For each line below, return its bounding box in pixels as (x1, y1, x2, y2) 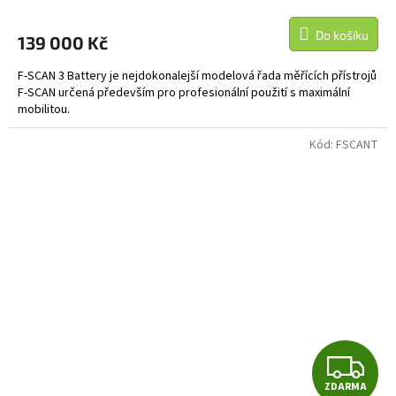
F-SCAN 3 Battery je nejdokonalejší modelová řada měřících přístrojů (18, 67, 377, 86)
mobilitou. (18, 101, 70, 119)
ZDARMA (324, 378, 367, 394)
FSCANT (336, 136, 378, 155)
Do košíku (316, 27, 369, 43)
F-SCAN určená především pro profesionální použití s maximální (18, 84, 350, 103)
